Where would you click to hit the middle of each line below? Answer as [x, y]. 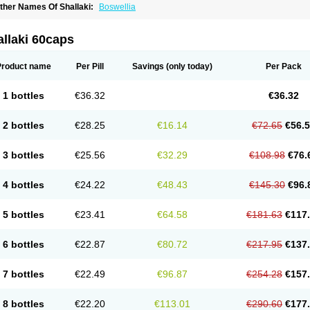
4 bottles [23, 185]
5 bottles [23, 215]
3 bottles [23, 155]
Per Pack [284, 66]
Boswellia [117, 7]
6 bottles [23, 244]
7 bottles [23, 274]
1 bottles [23, 95]
